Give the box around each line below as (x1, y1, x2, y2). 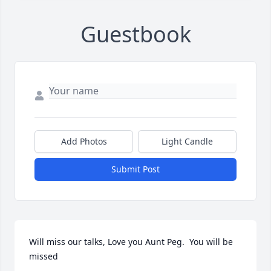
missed (29, 250, 58, 262)
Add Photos (60, 135, 107, 147)
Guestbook (80, 19, 191, 49)
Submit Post (111, 163, 160, 175)
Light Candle (162, 135, 213, 147)
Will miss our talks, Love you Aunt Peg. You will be (29, 235, 233, 247)
